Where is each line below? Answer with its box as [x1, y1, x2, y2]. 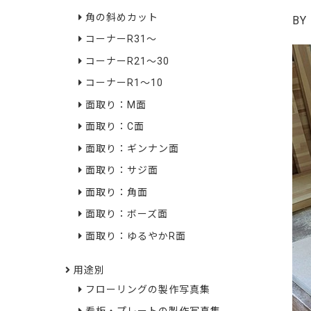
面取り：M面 [85, 99, 146, 110]
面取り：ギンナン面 [85, 142, 179, 154]
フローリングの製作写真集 [85, 283, 210, 295]
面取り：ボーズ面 [85, 208, 168, 220]
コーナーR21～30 [85, 55, 169, 67]
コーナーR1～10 [85, 77, 163, 89]
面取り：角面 [85, 186, 148, 198]
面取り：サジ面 [85, 165, 158, 176]
